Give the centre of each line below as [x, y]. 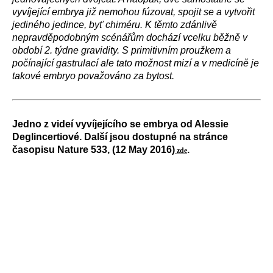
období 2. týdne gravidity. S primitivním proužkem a [122, 50]
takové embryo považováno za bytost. [93, 76]
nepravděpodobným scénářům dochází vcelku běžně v [130, 37]
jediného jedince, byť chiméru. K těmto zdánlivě [115, 25]
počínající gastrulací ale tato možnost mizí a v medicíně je [136, 63]
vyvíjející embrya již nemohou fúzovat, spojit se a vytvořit [133, 12]
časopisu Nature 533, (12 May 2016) [94, 150]
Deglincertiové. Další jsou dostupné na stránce [120, 137]
